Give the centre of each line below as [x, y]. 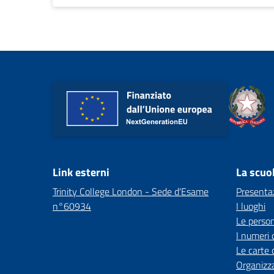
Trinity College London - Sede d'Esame [131, 191]
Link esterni [81, 172]
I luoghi [251, 206]
